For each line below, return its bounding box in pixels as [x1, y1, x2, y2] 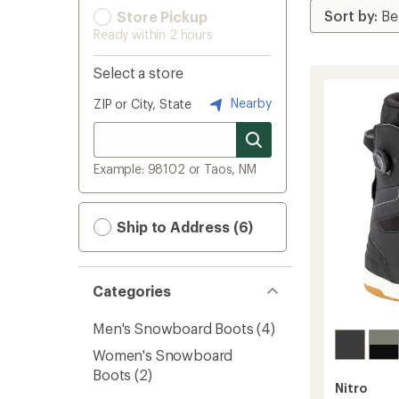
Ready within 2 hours [94, 27, 213, 42]
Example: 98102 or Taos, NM [94, 161, 256, 176]
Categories [93, 282, 172, 299]
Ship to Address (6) [113, 218, 254, 235]
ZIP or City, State [94, 96, 192, 111]
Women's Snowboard [93, 346, 233, 363]
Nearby [227, 94, 272, 110]
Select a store [94, 64, 183, 81]
